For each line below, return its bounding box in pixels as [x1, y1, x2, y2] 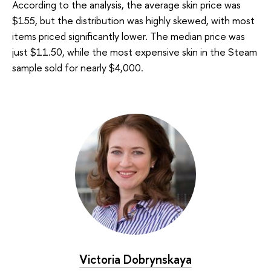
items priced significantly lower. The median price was [12, 28, 245, 43]
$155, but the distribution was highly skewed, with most [12, 13, 255, 27]
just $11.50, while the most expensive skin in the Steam [12, 44, 257, 59]
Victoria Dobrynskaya [79, 250, 192, 267]
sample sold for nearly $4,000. [12, 60, 143, 74]
